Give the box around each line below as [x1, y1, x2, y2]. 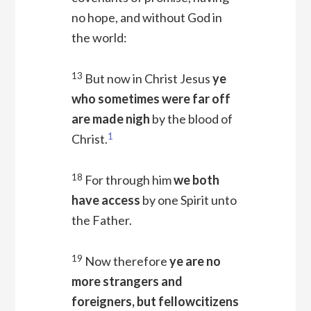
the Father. [71, 212, 132, 228]
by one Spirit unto [140, 192, 237, 208]
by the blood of [149, 111, 233, 127]
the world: [71, 30, 127, 46]
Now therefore [84, 253, 169, 269]
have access [71, 192, 140, 208]
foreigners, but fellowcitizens [71, 294, 239, 310]
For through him [84, 172, 174, 188]
